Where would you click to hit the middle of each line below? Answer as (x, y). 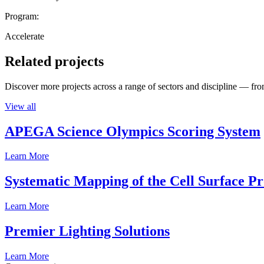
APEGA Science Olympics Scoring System (133, 131)
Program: (22, 16)
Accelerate (24, 36)
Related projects (54, 61)
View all (20, 106)
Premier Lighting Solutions (87, 231)
